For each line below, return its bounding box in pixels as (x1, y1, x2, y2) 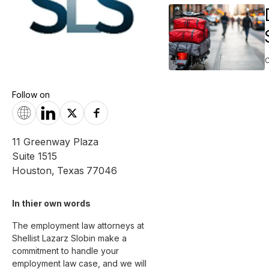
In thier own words (12, 198, 92, 208)
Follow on (12, 89, 50, 100)
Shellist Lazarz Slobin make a (12, 233, 129, 243)
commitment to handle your (12, 246, 121, 256)
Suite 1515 (12, 150, 57, 162)
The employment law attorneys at (12, 220, 147, 231)
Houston (12, 165, 52, 177)
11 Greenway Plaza (12, 136, 98, 148)
